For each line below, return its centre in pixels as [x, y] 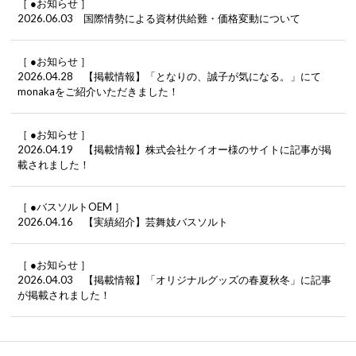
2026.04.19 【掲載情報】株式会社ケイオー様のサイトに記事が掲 [174, 149]
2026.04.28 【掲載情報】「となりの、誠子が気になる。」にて [169, 77]
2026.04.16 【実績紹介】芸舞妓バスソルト [122, 222]
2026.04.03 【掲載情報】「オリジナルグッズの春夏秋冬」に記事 [174, 280]
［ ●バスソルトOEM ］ [71, 207]
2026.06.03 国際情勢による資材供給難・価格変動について [159, 19]
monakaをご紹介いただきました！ [98, 92]
